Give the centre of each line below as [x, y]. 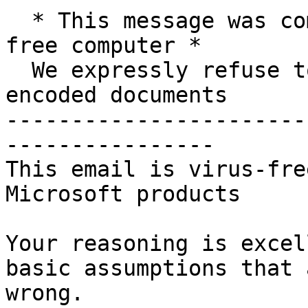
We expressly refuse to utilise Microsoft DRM [19, 70]
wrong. [45, 293]
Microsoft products [123, 194]
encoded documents [117, 95]
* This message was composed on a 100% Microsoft [19, 21]
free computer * [103, 46]
